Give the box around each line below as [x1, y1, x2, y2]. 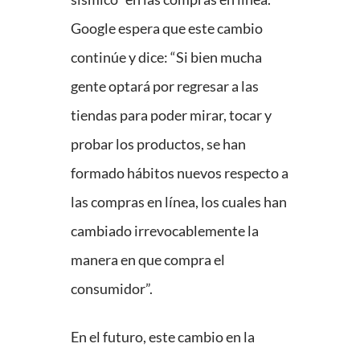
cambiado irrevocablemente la [71, 222, 259, 240]
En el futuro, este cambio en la [71, 328, 255, 346]
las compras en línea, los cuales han [71, 193, 287, 211]
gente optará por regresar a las [71, 77, 259, 96]
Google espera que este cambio [71, 19, 263, 38]
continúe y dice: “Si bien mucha [71, 48, 262, 67]
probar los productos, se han [71, 135, 246, 153]
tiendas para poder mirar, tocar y [71, 106, 272, 125]
